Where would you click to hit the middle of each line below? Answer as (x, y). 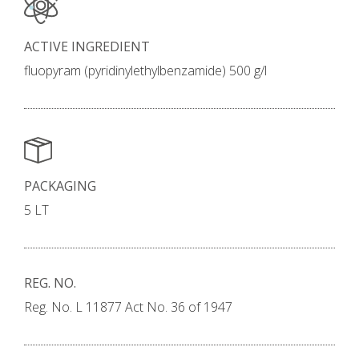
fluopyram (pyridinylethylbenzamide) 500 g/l (145, 70)
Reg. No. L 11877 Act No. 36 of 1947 (128, 307)
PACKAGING (60, 186)
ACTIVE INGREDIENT (87, 46)
